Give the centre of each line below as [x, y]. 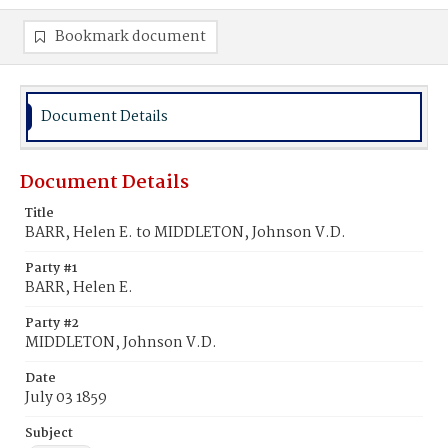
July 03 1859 [66, 398]
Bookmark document [130, 37]
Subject [49, 433]
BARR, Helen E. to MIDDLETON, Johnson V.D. [185, 233]
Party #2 [52, 323]
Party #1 [51, 268]
